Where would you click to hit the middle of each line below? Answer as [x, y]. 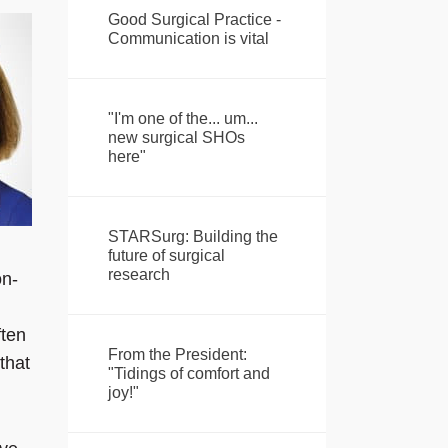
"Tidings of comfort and [188, 374]
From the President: [177, 355]
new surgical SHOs [176, 138]
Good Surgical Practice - [194, 20]
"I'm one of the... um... [182, 119]
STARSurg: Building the [192, 237]
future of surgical [166, 256]
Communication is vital [188, 39]
